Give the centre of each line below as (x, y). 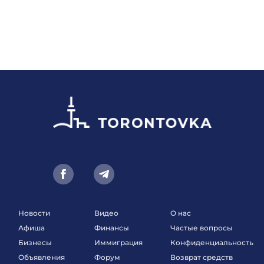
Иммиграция (119, 242)
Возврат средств (202, 257)
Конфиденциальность (212, 242)
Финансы (112, 227)
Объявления (42, 257)
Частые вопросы (202, 227)
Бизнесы (35, 242)
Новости (34, 213)
